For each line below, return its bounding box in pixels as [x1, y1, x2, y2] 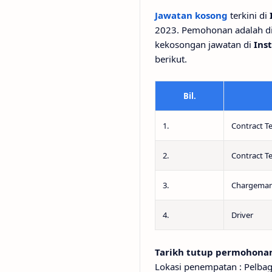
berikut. [155, 53, 187, 65]
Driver [231, 209, 253, 220]
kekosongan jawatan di [155, 38, 254, 50]
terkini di [228, 9, 270, 21]
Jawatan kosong [155, 9, 228, 21]
